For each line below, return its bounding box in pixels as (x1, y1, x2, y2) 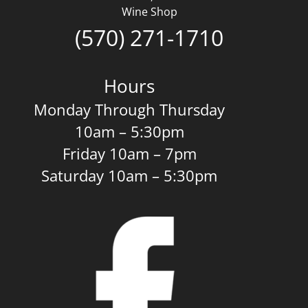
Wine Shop (121, 4, 177, 20)
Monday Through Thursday (34, 99, 225, 120)
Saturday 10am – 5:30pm (41, 165, 218, 186)
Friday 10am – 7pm (62, 143, 197, 164)
